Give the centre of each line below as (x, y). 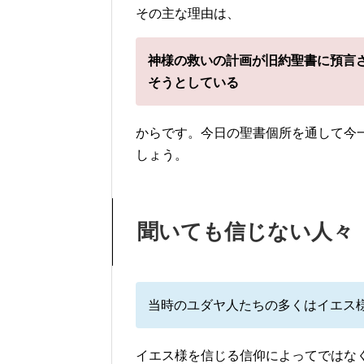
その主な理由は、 (188, 13)
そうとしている (193, 82)
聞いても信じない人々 (245, 231)
